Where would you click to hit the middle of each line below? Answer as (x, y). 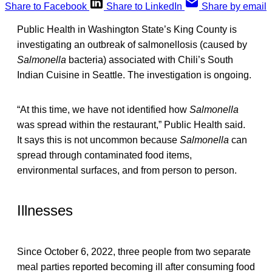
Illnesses (45, 211)
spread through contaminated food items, (104, 155)
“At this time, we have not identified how (103, 109)
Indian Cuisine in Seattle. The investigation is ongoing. (134, 75)
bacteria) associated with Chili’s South (150, 59)
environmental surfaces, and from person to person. (127, 170)
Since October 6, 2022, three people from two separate (134, 252)
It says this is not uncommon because (98, 140)
